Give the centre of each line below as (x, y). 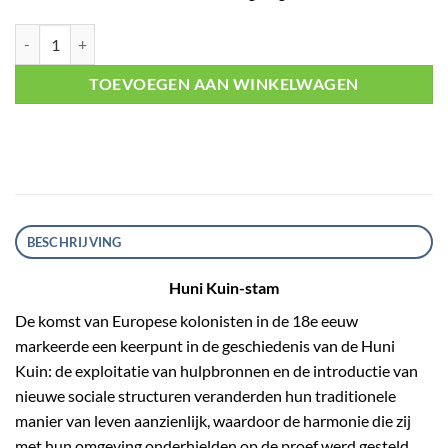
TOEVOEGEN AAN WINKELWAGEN (224, 83)
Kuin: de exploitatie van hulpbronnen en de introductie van (216, 371)
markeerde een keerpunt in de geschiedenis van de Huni (205, 346)
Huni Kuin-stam (224, 288)
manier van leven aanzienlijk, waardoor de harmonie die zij (213, 421)
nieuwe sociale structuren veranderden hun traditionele (205, 396)
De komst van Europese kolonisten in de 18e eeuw (186, 321)
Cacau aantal (53, 35)
